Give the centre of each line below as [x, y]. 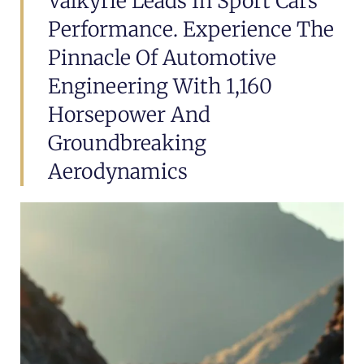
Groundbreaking [127, 143]
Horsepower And [129, 115]
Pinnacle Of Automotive [162, 58]
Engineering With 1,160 [160, 86]
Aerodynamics [118, 171]
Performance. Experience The [191, 29]
